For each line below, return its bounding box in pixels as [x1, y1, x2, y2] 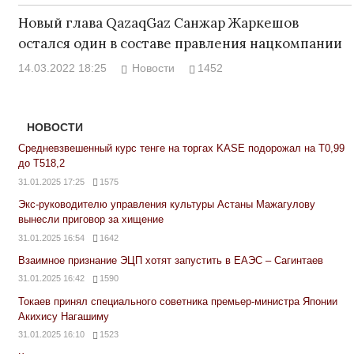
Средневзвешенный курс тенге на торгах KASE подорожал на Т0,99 [17, 142, 345, 155]
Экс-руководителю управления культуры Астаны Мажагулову [17, 198, 315, 211]
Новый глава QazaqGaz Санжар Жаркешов [17, 13, 299, 32]
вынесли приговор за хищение [17, 213, 164, 226]
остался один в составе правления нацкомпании [17, 34, 342, 52]
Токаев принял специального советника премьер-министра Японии [17, 296, 337, 308]
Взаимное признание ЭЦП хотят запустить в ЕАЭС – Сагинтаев [17, 254, 323, 267]
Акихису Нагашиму [17, 311, 109, 323]
